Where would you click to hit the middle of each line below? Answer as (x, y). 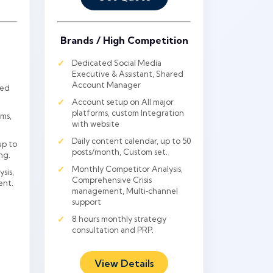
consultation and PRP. (113, 230)
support (87, 202)
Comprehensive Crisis (112, 180)
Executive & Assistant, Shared (128, 74)
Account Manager (106, 85)
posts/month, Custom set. (120, 152)
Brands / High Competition (124, 40)
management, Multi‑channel (125, 191)
